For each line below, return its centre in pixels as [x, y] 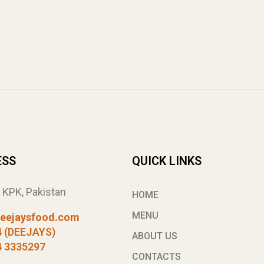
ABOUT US [155, 236]
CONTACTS [156, 256]
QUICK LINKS [167, 161]
